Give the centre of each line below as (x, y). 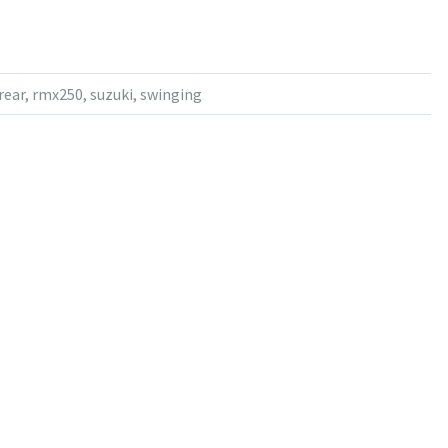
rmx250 (57, 94)
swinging (170, 94)
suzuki (111, 94)
